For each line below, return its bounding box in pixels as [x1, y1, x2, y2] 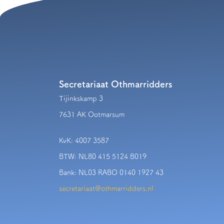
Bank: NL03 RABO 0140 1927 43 [59, 168, 163, 176]
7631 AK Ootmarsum [59, 110, 124, 118]
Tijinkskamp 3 [59, 94, 103, 102]
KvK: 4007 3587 [59, 136, 109, 144]
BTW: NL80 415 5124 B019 [59, 152, 146, 160]
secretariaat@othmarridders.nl [59, 184, 153, 192]
